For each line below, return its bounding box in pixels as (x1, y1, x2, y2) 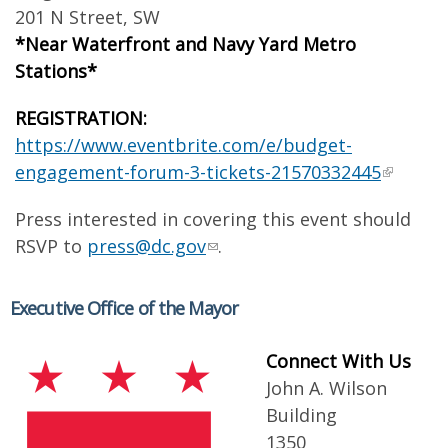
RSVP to (15, 234, 87, 258)
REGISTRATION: (15, 106, 147, 130)
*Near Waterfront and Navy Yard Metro (15, 32, 356, 56)
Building (266, 403, 337, 427)
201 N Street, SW (15, 5, 160, 29)
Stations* (15, 59, 97, 83)
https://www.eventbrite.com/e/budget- (15, 133, 352, 157)
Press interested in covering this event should (15, 207, 411, 231)
